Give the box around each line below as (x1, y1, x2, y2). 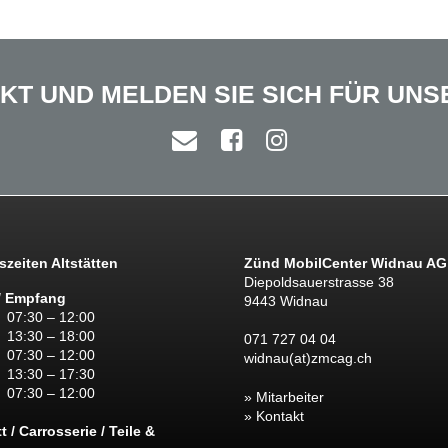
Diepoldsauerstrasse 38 (243, 274, 394, 291)
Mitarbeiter (255, 389, 324, 406)
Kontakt (255, 408, 304, 425)
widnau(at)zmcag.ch (243, 350, 372, 367)
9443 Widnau (243, 293, 328, 310)
